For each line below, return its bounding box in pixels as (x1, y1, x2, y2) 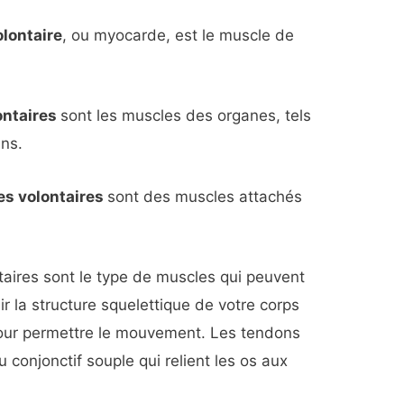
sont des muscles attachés (107, 187, 303, 206)
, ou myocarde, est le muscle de (62, 26, 295, 45)
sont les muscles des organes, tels (60, 106, 312, 125)
